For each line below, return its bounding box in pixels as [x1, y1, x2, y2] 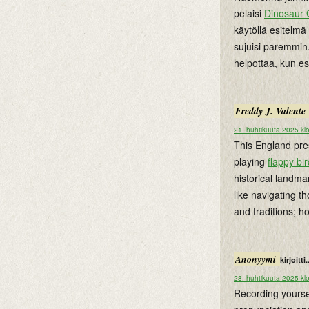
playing [234, 154, 268, 168]
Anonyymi [235, 252, 279, 266]
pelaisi [234, 6, 264, 20]
